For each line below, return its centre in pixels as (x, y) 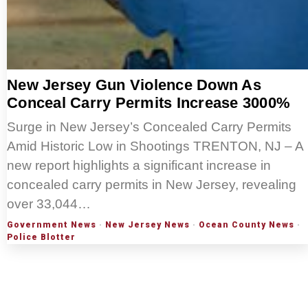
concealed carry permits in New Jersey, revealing (152, 185)
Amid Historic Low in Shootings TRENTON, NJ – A (155, 146)
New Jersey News (147, 225)
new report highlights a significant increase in (139, 166)
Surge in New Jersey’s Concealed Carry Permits (149, 127)
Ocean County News (246, 225)
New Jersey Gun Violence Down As (134, 85)
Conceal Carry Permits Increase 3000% (148, 103)
